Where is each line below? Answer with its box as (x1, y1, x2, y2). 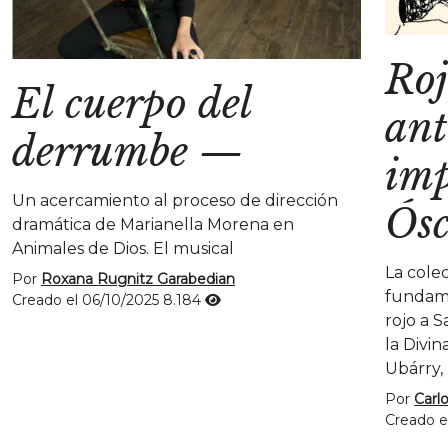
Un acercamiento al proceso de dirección (12, 191, 338, 211)
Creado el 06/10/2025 (12, 291, 163, 310)
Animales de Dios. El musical (12, 239, 234, 259)
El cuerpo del (12, 79, 252, 130)
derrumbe (12, 127, 188, 178)
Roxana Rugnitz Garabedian (41, 270, 235, 289)
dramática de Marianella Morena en (12, 215, 294, 235)
